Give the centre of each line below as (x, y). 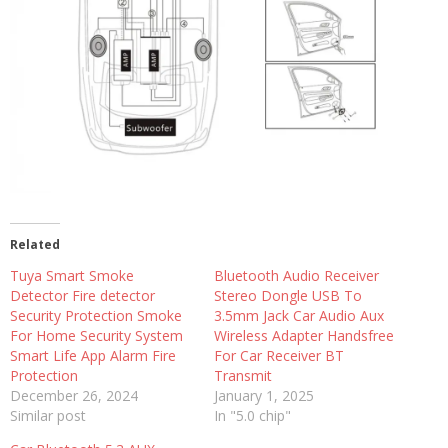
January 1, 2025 (264, 395)
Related (35, 244)
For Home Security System (96, 335)
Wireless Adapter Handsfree (304, 335)
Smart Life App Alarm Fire (93, 355)
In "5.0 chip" (252, 415)
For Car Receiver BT (279, 355)
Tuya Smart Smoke (72, 275)
